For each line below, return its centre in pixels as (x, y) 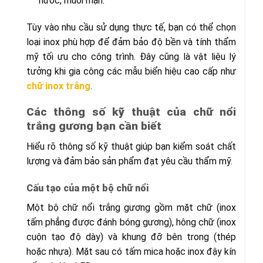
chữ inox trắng (58, 86)
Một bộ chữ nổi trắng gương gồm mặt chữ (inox (131, 207)
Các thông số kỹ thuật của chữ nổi (131, 112)
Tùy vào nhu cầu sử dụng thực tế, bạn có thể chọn (131, 27)
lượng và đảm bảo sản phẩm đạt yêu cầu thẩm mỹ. (129, 161)
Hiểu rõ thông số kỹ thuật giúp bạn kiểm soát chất (131, 146)
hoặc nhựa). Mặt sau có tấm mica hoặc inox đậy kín (131, 251)
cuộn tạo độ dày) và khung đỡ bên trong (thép (131, 237)
